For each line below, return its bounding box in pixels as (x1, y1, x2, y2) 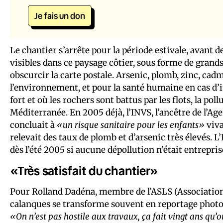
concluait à (10, 119, 57, 130)
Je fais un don (34, 9, 85, 21)
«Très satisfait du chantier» (10, 162, 158, 179)
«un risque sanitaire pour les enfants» (57, 119, 205, 130)
